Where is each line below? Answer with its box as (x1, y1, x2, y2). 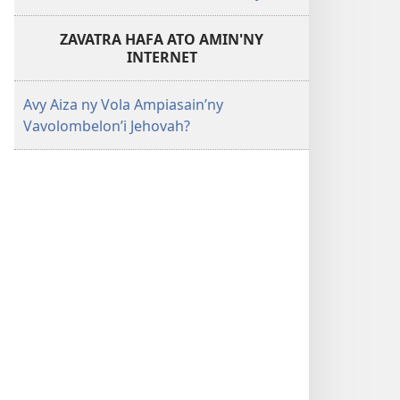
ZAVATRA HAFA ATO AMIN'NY (60, 29, 263, 49)
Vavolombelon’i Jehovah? (23, 116, 190, 136)
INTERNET (126, 47, 197, 67)
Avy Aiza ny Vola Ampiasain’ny (23, 95, 223, 114)
